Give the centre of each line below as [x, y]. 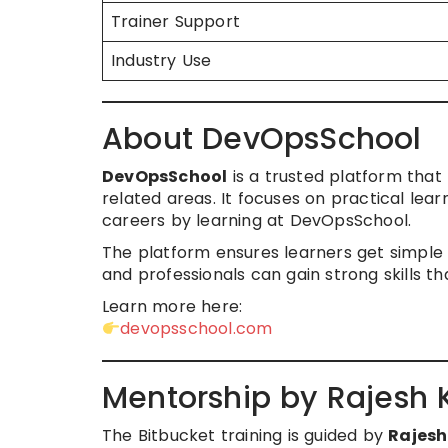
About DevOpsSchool [262, 139]
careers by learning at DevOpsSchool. [257, 220]
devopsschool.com [196, 328]
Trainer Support [175, 21]
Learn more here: [172, 306]
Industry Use [161, 60]
